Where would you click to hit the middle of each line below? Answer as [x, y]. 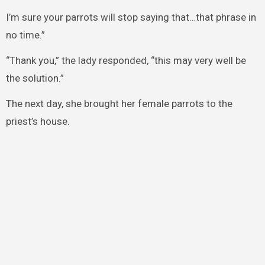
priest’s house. [38, 121]
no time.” [25, 35]
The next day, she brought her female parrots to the [119, 103]
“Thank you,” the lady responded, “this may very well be [126, 60]
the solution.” [35, 78]
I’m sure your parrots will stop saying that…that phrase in [131, 17]
